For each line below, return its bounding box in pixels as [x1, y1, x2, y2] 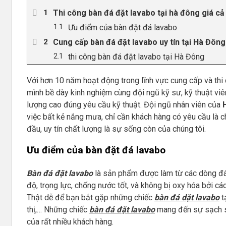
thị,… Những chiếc [27, 204, 89, 214]
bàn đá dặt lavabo [154, 192, 219, 202]
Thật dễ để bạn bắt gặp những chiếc [27, 192, 154, 202]
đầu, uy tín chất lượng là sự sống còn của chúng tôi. [27, 124, 208, 134]
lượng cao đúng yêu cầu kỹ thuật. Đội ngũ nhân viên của [27, 99, 222, 109]
